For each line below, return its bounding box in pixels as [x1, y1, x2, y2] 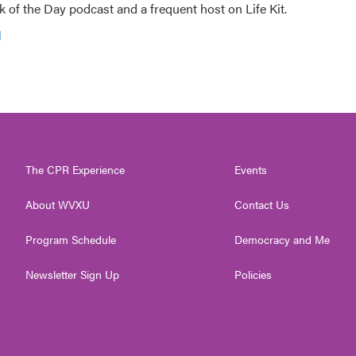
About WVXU [25, 196, 90, 213]
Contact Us [234, 196, 290, 213]
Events [234, 161, 268, 178]
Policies [234, 266, 273, 283]
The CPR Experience [25, 161, 125, 178]
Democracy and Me [234, 231, 331, 248]
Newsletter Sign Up [25, 266, 119, 283]
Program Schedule [25, 231, 116, 248]
